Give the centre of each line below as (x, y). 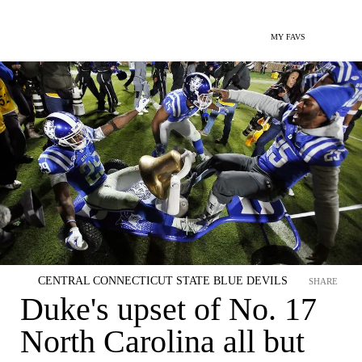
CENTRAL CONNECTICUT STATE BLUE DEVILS (163, 281)
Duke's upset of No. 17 (168, 309)
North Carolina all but (162, 341)
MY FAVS (288, 37)
